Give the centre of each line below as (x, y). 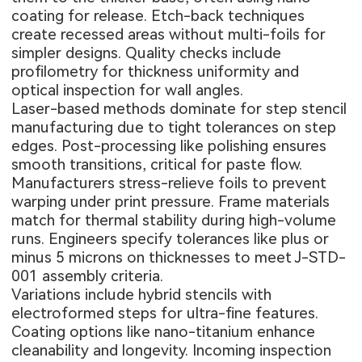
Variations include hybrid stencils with (142, 294)
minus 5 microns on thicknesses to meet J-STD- (179, 257)
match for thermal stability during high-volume (174, 220)
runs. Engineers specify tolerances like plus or (170, 238)
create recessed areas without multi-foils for (169, 34)
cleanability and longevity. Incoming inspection (172, 350)
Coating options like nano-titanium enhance (164, 331)
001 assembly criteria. (88, 276)
